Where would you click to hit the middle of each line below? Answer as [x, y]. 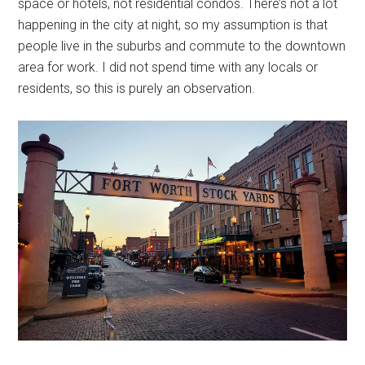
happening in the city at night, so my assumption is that [173, 25]
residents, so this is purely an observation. [140, 89]
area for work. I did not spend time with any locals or [168, 68]
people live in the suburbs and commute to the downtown [182, 46]
